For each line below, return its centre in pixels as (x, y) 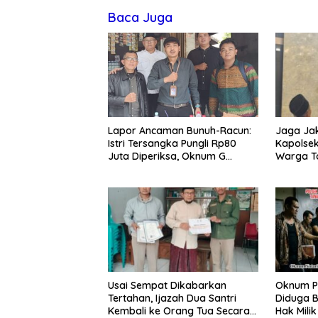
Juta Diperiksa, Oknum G (167, 157)
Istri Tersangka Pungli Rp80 (172, 144)
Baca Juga (140, 18)
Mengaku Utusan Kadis (162, 169)
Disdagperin (137, 182)
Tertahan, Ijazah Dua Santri (172, 298)
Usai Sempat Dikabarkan (167, 285)
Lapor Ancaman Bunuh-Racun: (180, 131)
